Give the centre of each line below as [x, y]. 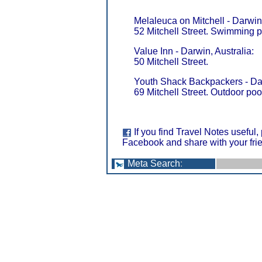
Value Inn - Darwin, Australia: [194, 51]
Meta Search [154, 163]
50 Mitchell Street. [171, 62]
